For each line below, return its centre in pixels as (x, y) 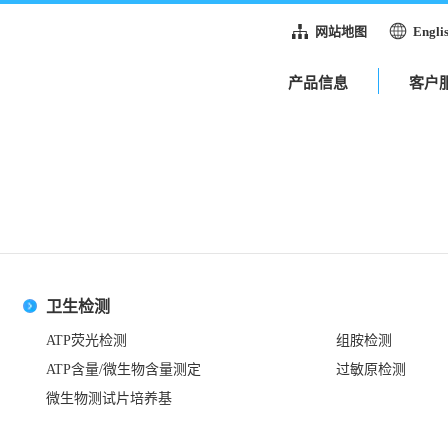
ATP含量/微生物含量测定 (123, 369)
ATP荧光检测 (86, 340)
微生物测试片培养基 (109, 398)
